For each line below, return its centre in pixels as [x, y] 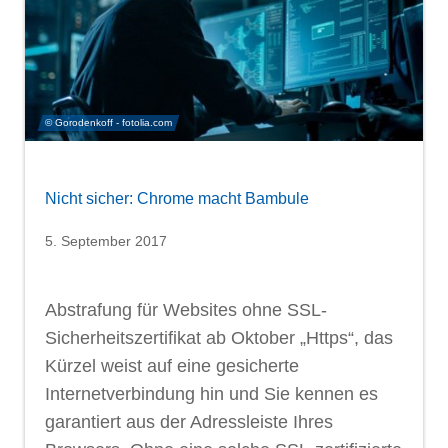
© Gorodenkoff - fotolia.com [108, 122]
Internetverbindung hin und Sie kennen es [211, 393]
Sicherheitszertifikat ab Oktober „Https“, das [219, 337]
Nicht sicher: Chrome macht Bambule [177, 198]
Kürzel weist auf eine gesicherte [172, 365]
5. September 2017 [106, 240]
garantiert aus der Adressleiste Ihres [189, 421]
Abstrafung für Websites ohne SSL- [186, 309]
